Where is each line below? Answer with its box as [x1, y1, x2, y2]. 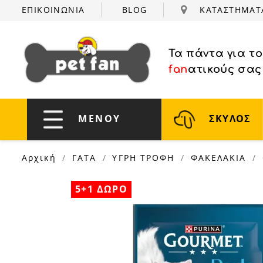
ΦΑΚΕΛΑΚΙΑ [190, 152, 247, 163]
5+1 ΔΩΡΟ [75, 183, 128, 195]
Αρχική [22, 152, 56, 163]
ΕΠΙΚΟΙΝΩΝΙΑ [22, 4, 85, 15]
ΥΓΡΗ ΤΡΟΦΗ [112, 152, 175, 163]
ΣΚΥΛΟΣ [206, 112, 251, 125]
